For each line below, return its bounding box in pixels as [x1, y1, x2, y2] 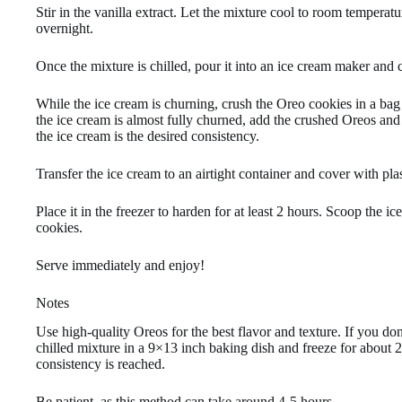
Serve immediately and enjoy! [36, 257, 205, 273]
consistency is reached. [36, 356, 165, 372]
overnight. [36, 20, 93, 36]
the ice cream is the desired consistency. [36, 127, 259, 144]
